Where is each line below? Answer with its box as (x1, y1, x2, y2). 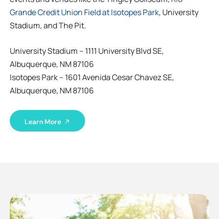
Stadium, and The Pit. (10, 20, 86, 31)
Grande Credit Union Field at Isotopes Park (10, 6, 159, 18)
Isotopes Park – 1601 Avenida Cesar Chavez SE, (10, 72, 174, 83)
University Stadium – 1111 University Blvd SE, (10, 45, 164, 57)
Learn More (24, 117, 61, 127)
